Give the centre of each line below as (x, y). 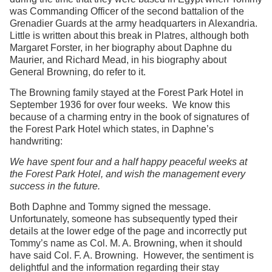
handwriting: (36, 141)
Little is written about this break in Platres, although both (129, 36)
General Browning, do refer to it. (78, 72)
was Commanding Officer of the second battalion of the (127, 12)
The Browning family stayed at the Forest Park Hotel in (127, 93)
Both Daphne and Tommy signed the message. (111, 207)
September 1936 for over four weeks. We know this (120, 105)
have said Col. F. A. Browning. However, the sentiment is (132, 256)
